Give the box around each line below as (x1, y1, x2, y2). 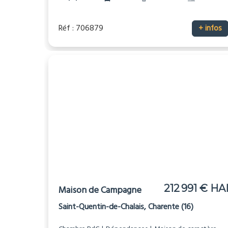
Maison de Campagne (59, 183, 141, 198)
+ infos (198, 22, 222, 35)
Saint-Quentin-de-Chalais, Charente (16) (59, 201, 193, 214)
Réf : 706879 (59, 22, 103, 35)
